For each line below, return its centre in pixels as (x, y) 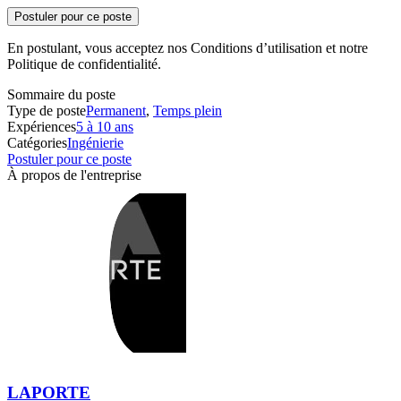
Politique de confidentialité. (84, 64)
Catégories (37, 143)
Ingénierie (95, 143)
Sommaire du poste (61, 95)
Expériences (42, 127)
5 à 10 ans (105, 127)
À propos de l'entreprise (74, 175)
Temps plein (188, 111)
